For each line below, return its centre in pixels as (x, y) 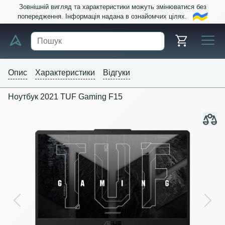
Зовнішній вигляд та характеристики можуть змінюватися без (113, 7)
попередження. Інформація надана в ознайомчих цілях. (105, 16)
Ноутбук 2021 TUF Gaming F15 (65, 96)
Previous (32, 205)
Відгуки (117, 72)
